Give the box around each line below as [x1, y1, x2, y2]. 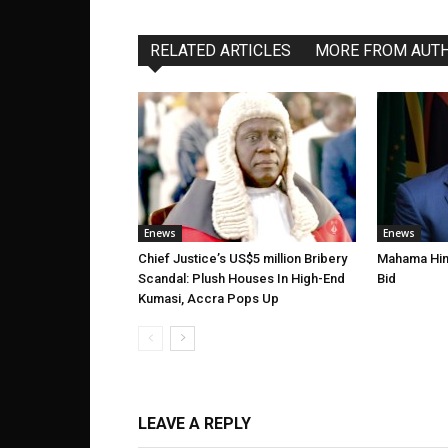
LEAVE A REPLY [138, 414, 251, 433]
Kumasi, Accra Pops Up [138, 291, 279, 306]
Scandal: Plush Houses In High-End [138, 271, 345, 286]
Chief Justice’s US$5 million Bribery [138, 251, 347, 266]
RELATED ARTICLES [150, 41, 291, 60]
